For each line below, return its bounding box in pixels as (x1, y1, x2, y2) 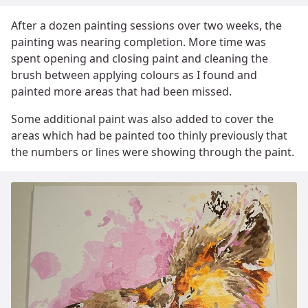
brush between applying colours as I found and (11, 67, 257, 83)
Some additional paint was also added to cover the (11, 111, 274, 127)
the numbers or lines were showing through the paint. (11, 144, 294, 160)
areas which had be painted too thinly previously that (11, 128, 287, 144)
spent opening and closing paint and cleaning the (11, 51, 268, 67)
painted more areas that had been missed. (11, 84, 232, 100)
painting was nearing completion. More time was (11, 34, 266, 50)
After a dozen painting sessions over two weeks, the (11, 18, 282, 34)
